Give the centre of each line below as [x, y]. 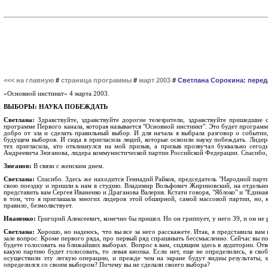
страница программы [96, 80]
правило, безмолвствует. [38, 205]
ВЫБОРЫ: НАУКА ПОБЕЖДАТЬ [56, 107]
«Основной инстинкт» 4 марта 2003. [57, 94]
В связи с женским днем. [68, 166]
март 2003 [155, 80]
